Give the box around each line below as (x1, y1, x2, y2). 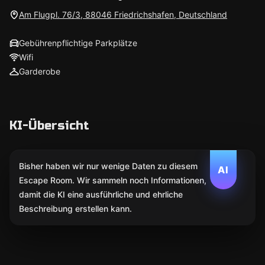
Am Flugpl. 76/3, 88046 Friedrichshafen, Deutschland (19, 9, 227, 20)
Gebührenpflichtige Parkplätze (19, 38, 137, 48)
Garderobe (19, 66, 60, 76)
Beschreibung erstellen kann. (19, 203, 132, 214)
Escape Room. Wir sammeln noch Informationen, (19, 175, 206, 185)
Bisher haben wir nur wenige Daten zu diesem (19, 161, 198, 171)
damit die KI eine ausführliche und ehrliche (19, 189, 183, 199)
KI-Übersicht (9, 118, 89, 133)
